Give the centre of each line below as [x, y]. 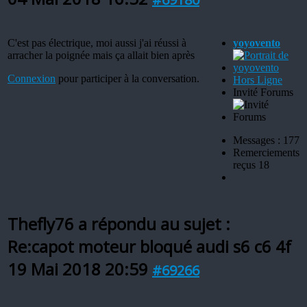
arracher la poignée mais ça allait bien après [101, 55]
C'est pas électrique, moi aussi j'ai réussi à [97, 42]
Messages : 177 [266, 140]
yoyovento [257, 42]
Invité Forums [263, 92]
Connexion [32, 78]
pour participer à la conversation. [127, 78]
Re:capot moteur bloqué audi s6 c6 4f [149, 246]
